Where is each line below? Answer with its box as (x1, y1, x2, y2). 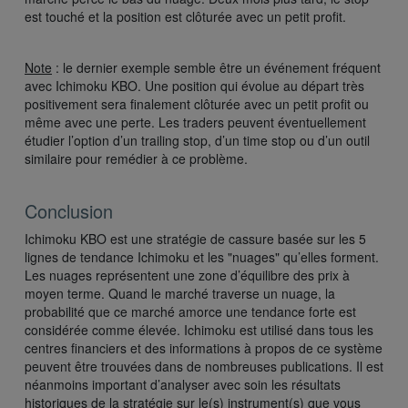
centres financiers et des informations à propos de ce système (25, 339, 382, 358)
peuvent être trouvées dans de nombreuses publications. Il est (25, 357, 383, 376)
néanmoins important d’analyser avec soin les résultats (25, 375, 341, 394)
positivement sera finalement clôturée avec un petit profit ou (25, 95, 369, 114)
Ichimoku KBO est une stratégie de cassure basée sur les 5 (25, 229, 366, 249)
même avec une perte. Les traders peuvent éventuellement (25, 113, 366, 132)
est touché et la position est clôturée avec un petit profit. (25, 7, 346, 26)
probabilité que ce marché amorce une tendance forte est (25, 302, 356, 321)
